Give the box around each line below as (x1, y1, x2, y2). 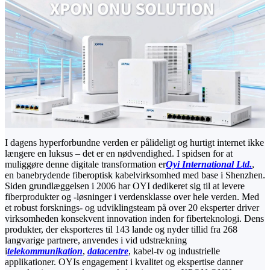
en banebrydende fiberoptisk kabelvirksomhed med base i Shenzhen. (5, 169, 265, 180)
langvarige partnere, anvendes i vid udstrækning (5, 234, 187, 245)
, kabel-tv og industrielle (128, 245, 220, 256)
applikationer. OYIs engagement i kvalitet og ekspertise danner (5, 256, 243, 267)
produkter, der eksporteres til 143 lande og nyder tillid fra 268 (5, 224, 237, 234)
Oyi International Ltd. (166, 159, 252, 169)
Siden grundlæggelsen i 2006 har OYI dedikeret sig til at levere (5, 180, 245, 191)
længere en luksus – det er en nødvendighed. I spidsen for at (5, 148, 233, 159)
